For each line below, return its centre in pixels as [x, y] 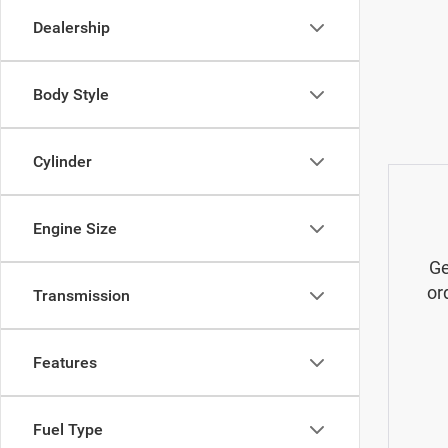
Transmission [81, 295]
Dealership [71, 27]
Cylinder [62, 161]
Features [65, 362]
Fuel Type [68, 429]
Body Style [71, 94]
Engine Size [75, 228]
